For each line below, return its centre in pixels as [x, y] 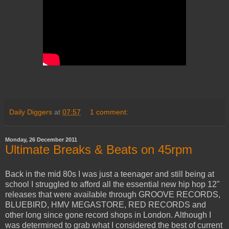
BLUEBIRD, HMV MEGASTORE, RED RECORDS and [106, 205]
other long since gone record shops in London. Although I [108, 215]
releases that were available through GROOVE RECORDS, [113, 195]
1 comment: [109, 112]
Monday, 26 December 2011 [41, 140]
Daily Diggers [31, 112]
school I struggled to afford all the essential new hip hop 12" [112, 185]
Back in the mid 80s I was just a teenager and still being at [110, 174]
